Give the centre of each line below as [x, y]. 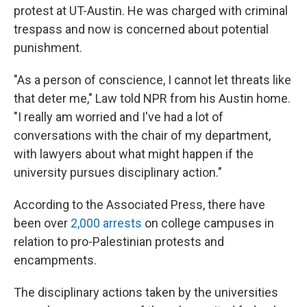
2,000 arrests [105, 223]
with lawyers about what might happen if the [134, 154]
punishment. [48, 48]
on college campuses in [208, 223]
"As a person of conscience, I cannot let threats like [152, 80]
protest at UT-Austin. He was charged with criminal [151, 11]
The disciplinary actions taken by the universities [146, 292]
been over [41, 223]
